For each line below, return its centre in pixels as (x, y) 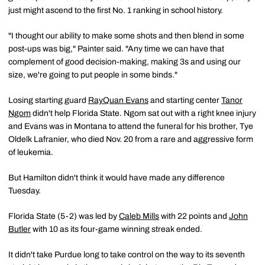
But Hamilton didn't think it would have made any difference (117, 177)
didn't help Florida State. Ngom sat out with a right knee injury (143, 113)
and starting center (185, 100)
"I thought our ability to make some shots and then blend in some (126, 35)
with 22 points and (194, 216)
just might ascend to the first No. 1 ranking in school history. (116, 10)
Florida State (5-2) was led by (64, 216)
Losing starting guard (48, 100)
